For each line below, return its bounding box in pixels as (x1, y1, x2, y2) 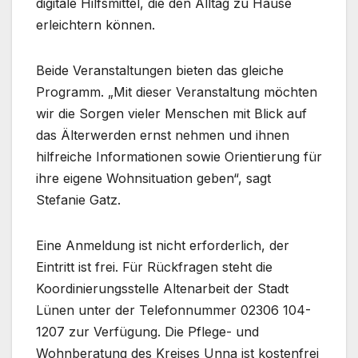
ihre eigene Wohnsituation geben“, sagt (36, 170, 271, 187)
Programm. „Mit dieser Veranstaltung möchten (36, 84, 317, 101)
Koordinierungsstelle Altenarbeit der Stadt (36, 280, 288, 297)
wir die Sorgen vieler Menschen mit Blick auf (36, 105, 307, 122)
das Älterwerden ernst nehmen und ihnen (36, 127, 289, 144)
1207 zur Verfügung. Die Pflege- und (36, 324, 259, 340)
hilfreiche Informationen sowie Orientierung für (36, 149, 322, 165)
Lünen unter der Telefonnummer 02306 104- (36, 302, 311, 319)
